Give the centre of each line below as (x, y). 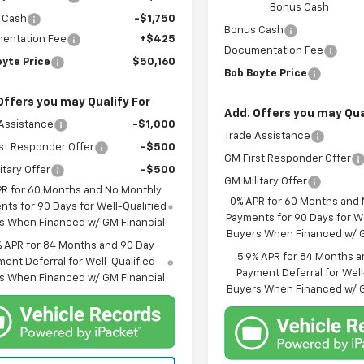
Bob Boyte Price (266, 74)
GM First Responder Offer (288, 159)
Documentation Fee (274, 51)
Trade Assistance (268, 136)
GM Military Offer (266, 182)
